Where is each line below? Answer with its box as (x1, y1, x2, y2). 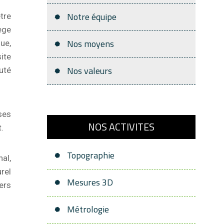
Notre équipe (67, 10, 116, 23)
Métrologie (67, 202, 109, 216)
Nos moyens (67, 37, 114, 50)
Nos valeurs (67, 64, 112, 77)
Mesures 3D (67, 175, 113, 189)
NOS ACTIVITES (88, 119, 154, 134)
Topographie (67, 148, 114, 162)
